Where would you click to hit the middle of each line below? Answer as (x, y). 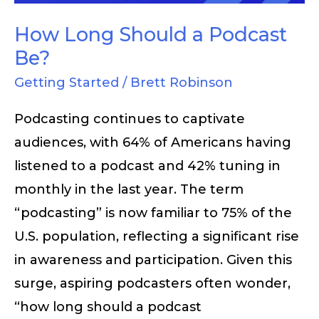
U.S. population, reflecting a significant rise (157, 236)
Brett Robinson (182, 83)
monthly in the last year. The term (129, 189)
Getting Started (67, 83)
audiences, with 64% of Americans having (153, 142)
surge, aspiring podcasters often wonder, (152, 283)
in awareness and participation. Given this (153, 260)
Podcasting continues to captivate (130, 119)
